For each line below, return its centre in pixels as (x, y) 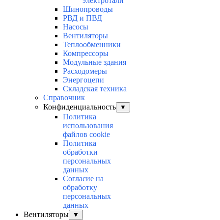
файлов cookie (86, 135)
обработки (80, 152)
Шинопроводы (88, 9)
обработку (80, 188)
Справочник (64, 98)
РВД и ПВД (82, 18)
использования (88, 126)
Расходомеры (85, 71)
